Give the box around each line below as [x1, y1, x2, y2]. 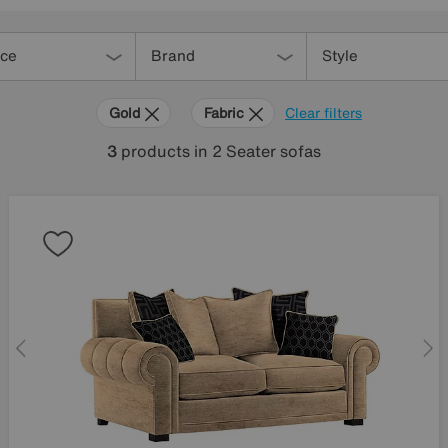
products [117, 139, 194, 163]
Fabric [204, 102, 248, 123]
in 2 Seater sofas [194, 139, 321, 163]
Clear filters [285, 102, 362, 123]
